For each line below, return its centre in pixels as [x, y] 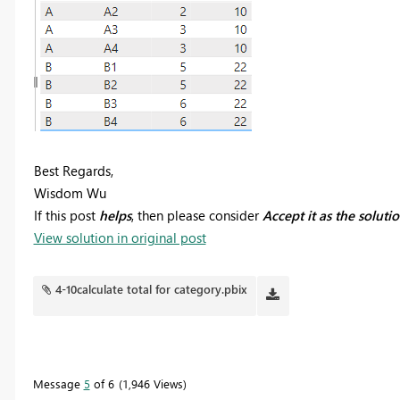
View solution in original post [120, 237]
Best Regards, [73, 170]
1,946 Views [152, 383]
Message [58, 383]
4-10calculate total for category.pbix [152, 288]
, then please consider [196, 215]
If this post [66, 215]
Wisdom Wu [70, 192]
